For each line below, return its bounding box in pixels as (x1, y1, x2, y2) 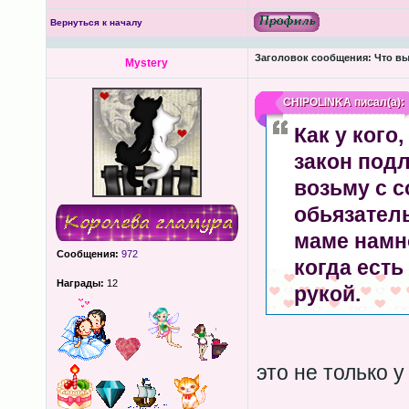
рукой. (293, 282, 361, 306)
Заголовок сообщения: (254, 52, 372, 63)
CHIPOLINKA (282, 96, 351, 109)
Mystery (125, 57, 168, 69)
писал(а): (351, 96, 404, 109)
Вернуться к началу (49, 17, 142, 27)
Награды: (56, 278, 104, 288)
